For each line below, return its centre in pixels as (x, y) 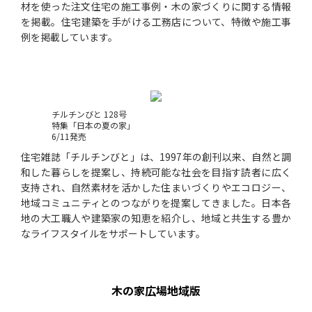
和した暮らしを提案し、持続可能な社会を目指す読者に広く (156, 172)
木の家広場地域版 (156, 291)
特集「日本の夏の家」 (93, 125)
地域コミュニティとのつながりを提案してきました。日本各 (156, 203)
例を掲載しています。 (69, 37)
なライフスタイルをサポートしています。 (113, 234)
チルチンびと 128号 (89, 114)
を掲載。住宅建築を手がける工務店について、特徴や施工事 (156, 22)
